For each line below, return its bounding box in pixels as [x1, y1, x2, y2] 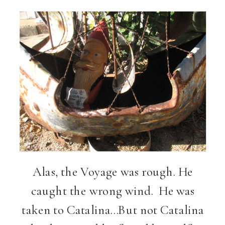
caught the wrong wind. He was [31, 182, 195, 198]
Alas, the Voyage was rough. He [33, 164, 193, 179]
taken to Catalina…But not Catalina [22, 201, 204, 217]
